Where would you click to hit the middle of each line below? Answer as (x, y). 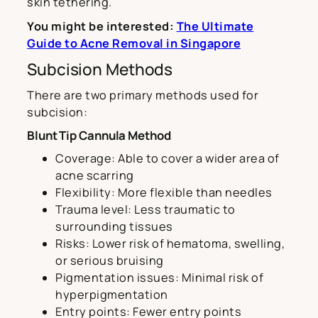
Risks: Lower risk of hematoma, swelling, (170, 244)
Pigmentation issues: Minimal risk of (159, 278)
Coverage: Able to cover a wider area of (168, 159)
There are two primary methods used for (143, 95)
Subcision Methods (100, 70)
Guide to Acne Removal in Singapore (134, 44)
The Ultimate (215, 27)
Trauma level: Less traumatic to (146, 210)
